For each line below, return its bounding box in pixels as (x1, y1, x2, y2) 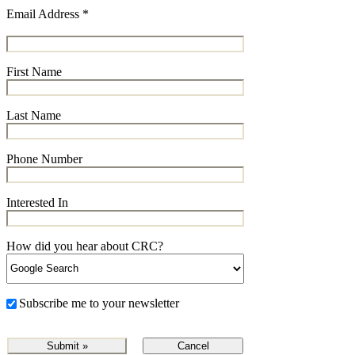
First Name (6, 64, 62, 78)
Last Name (6, 108, 61, 122)
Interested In (6, 195, 68, 209)
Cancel (177, 339, 209, 352)
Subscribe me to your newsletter (19, 296, 179, 311)
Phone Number (6, 151, 82, 166)
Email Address (6, 6, 82, 21)
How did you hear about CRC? (6, 239, 163, 253)
